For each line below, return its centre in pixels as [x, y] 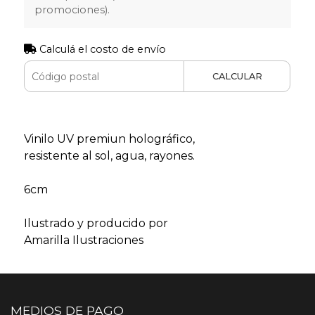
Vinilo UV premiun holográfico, [109, 139]
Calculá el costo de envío [101, 50]
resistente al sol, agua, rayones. [109, 156]
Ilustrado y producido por [96, 224]
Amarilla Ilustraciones [83, 240]
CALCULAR [237, 77]
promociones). [72, 10]
